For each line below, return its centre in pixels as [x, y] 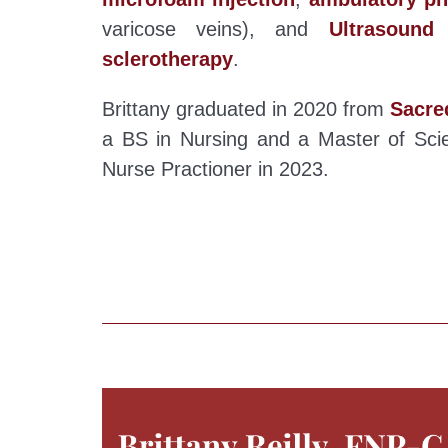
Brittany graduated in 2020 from [246, 109]
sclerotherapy [167, 59]
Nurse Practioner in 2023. [215, 169]
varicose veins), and [215, 29]
